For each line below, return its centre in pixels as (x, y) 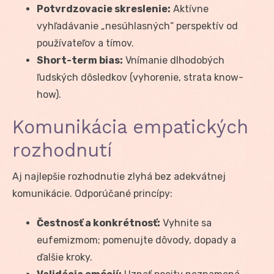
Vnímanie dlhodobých (174, 60)
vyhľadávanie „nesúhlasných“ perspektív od (137, 26)
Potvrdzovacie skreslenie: (104, 9)
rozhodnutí (62, 150)
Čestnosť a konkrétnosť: (98, 223)
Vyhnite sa (186, 223)
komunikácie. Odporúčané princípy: (92, 193)
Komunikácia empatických (130, 127)
